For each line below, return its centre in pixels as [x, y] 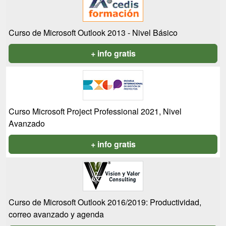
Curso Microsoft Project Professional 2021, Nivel [95, 111]
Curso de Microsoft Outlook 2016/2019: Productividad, [105, 202]
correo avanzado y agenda [56, 214]
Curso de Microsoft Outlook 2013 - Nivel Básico [93, 33]
